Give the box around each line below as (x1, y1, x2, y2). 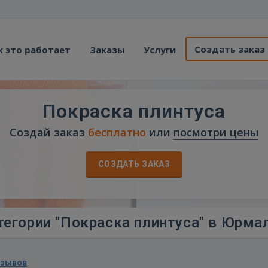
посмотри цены (173, 125, 258, 139)
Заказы (90, 44, 124, 56)
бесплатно (88, 125, 146, 139)
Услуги (144, 44, 176, 56)
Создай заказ (10, 125, 88, 139)
